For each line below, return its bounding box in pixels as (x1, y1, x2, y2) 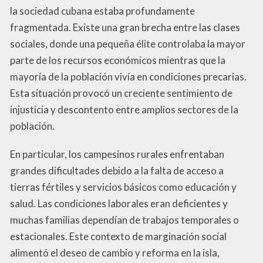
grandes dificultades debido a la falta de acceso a (10, 164, 224, 177)
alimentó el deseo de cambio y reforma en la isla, (10, 246, 220, 259)
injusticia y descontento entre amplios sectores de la (10, 103, 238, 116)
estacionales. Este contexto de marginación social (10, 230, 227, 242)
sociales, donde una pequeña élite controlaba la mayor (10, 37, 245, 50)
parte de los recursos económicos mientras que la (10, 53, 225, 66)
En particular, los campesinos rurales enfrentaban (10, 147, 224, 160)
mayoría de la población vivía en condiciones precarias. (10, 70, 247, 83)
